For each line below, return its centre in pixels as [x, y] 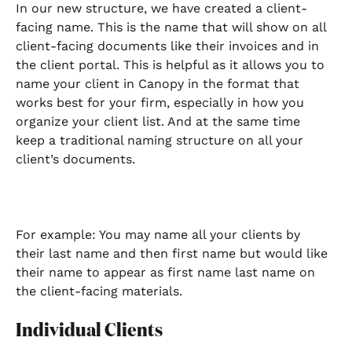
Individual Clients [89, 330]
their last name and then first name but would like [174, 254]
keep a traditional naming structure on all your [161, 140]
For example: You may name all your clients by [160, 235]
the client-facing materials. [99, 291]
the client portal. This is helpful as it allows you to [172, 64]
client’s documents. [77, 159]
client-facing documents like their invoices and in [169, 46]
